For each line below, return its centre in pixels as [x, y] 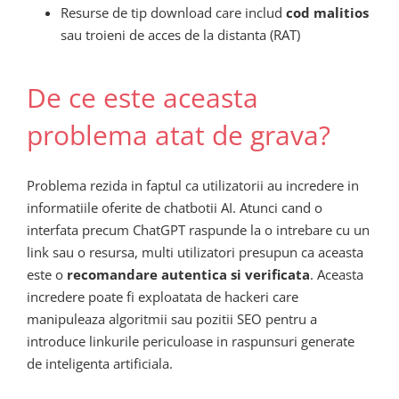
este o [47, 274]
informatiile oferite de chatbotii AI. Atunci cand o [175, 207]
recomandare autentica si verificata [188, 274]
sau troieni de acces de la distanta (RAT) [180, 34]
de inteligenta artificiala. [100, 363]
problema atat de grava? [179, 135]
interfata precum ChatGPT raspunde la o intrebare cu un [198, 229]
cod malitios [327, 12]
